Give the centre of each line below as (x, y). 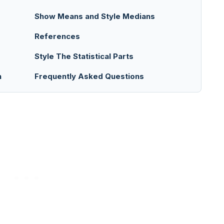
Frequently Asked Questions (89, 76)
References (57, 36)
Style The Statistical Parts (84, 56)
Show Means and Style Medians (94, 16)
